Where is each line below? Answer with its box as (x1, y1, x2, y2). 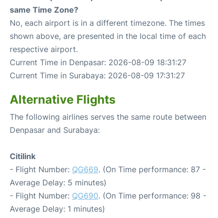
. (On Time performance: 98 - (98, 191, 206, 200)
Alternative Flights (10, 92, 115, 107)
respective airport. (10, 44, 78, 54)
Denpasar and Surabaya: (10, 125, 100, 135)
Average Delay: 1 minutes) (10, 204, 105, 214)
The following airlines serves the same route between (10, 112, 206, 122)
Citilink (10, 151, 36, 161)
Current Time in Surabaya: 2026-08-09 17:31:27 (10, 71, 185, 80)
